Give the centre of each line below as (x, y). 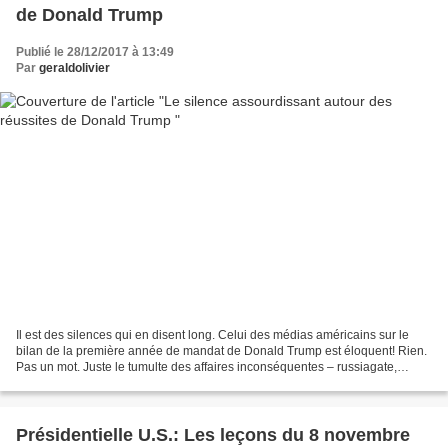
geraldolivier (74, 67)
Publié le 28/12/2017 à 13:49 (95, 51)
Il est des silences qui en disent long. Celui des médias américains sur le (212, 335)
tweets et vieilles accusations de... (107, 383)
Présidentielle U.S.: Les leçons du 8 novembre (213, 435)
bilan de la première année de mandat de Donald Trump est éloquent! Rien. (221, 351)
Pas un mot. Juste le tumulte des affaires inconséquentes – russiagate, (206, 367)
